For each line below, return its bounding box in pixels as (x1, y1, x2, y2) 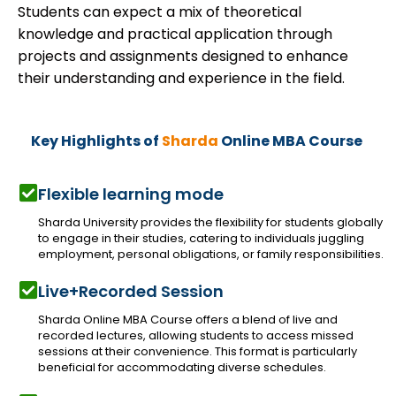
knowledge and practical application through (18, 24, 332, 45)
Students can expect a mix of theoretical (18, 2, 301, 23)
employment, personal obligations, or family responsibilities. (38, 245, 384, 263)
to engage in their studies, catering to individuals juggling (38, 229, 364, 247)
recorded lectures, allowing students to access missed (38, 326, 354, 344)
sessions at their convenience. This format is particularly (38, 342, 357, 360)
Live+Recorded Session (38, 279, 224, 302)
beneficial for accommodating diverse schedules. (38, 358, 326, 376)
